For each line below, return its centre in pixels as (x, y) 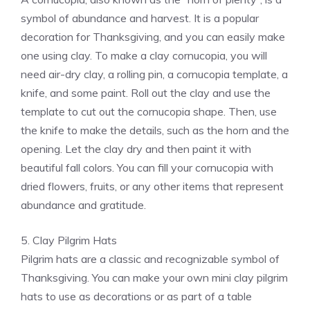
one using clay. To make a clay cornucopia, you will (144, 56)
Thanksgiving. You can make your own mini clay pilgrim (154, 278)
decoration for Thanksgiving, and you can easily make (153, 37)
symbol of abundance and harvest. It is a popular (140, 18)
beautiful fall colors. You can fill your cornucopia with (147, 168)
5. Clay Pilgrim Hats (69, 240)
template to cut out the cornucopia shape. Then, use (149, 112)
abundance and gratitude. (83, 205)
